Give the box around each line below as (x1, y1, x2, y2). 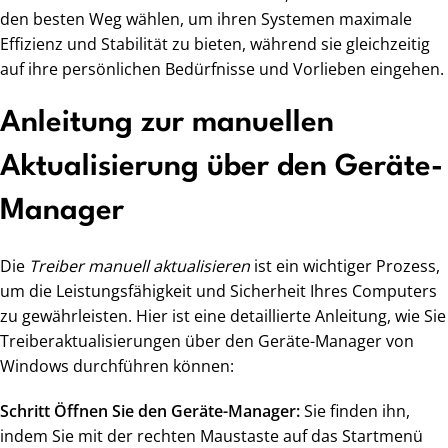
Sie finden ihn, (300, 400, 410, 423)
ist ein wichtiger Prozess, (250, 255, 440, 278)
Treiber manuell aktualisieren (29, 255, 250, 278)
